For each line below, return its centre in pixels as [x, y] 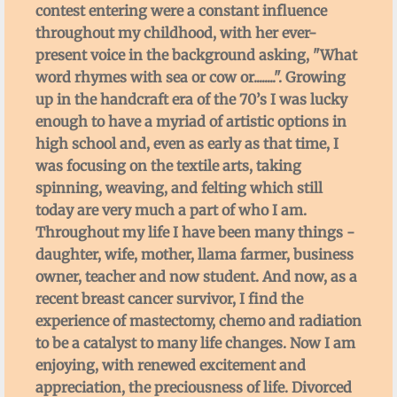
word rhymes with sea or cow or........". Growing [191, 77]
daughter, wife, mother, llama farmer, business [195, 254]
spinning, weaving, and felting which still [179, 188]
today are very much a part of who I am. [171, 210]
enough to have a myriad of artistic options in [191, 121]
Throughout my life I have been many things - [195, 232]
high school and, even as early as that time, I [187, 144]
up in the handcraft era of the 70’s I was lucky [191, 99]
